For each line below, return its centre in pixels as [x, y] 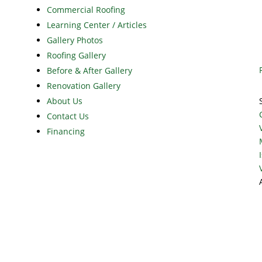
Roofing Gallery [76, 56]
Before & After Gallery [89, 71]
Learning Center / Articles [96, 25]
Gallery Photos [75, 40]
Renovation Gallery [83, 86]
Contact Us [68, 116]
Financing [65, 132]
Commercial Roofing [86, 10]
